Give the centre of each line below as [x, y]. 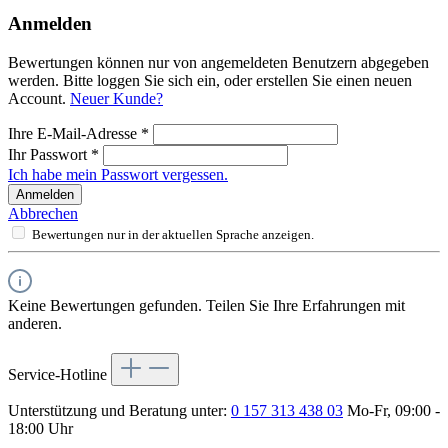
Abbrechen [43, 213]
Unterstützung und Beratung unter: [119, 410]
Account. [39, 98]
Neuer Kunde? [116, 98]
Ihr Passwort [49, 154]
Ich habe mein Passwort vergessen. [118, 174]
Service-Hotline [59, 374]
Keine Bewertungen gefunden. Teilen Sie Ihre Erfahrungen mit [206, 305]
